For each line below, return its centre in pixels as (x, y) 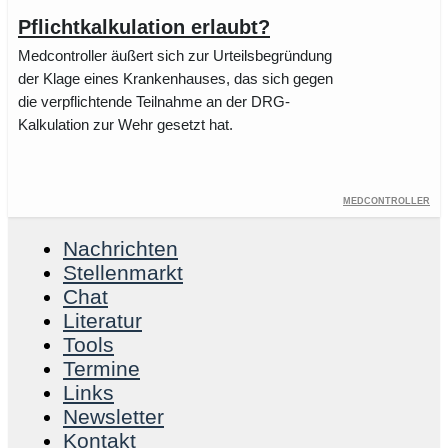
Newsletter (113, 417)
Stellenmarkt (123, 273)
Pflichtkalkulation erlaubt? (144, 27)
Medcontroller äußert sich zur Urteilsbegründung (175, 55)
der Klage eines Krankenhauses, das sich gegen (175, 78)
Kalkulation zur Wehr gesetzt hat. (125, 124)
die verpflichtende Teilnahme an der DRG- (154, 101)
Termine (101, 369)
